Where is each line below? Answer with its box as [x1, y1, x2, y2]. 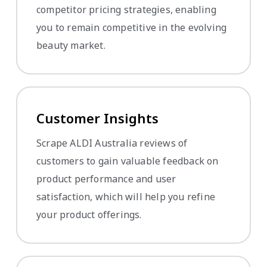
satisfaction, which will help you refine [36, 190, 215, 204]
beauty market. [36, 39, 105, 52]
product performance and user [36, 172, 176, 186]
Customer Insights [36, 109, 159, 128]
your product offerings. [36, 208, 142, 222]
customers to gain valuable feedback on [36, 154, 219, 168]
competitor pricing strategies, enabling [36, 3, 216, 17]
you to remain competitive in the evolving [36, 21, 227, 35]
